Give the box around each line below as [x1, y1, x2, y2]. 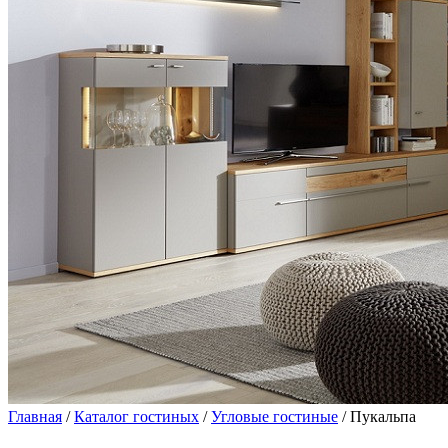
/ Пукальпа [338, 408, 416, 425]
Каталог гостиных [74, 408, 199, 425]
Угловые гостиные [211, 408, 338, 425]
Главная [8, 408, 62, 425]
